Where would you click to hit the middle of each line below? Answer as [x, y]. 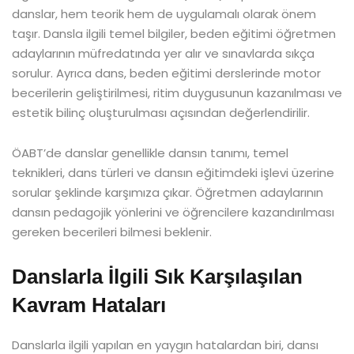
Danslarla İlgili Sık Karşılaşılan [157, 276]
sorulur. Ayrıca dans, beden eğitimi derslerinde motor [166, 73]
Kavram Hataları [89, 305]
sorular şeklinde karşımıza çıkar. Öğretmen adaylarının [168, 192]
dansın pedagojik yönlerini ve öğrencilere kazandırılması [173, 212]
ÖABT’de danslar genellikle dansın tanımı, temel [150, 153]
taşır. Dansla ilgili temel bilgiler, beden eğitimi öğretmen [174, 33]
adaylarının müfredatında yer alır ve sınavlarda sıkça [163, 53]
